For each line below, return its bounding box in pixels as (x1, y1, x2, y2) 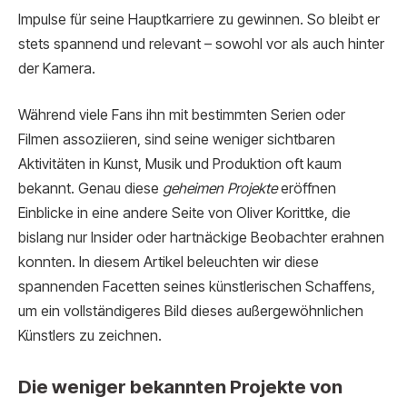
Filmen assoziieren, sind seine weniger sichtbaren (18, 131, 335, 149)
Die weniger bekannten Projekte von (18, 375, 342, 399)
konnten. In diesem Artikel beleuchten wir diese (18, 253, 319, 272)
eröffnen (277, 180, 336, 198)
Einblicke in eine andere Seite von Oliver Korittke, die (18, 204, 351, 223)
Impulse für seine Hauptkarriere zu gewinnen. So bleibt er (18, 10, 380, 28)
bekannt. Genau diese (18, 180, 163, 198)
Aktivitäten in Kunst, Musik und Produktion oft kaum (18, 155, 342, 174)
